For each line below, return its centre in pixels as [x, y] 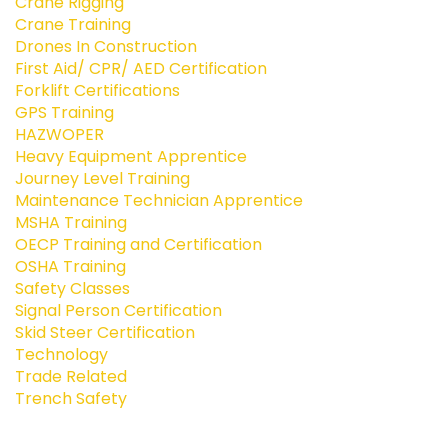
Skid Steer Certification [105, 332]
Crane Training [73, 24]
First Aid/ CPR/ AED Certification [141, 68]
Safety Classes [72, 288]
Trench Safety [71, 398]
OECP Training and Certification [138, 244]
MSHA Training [71, 222]
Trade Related [71, 376]
